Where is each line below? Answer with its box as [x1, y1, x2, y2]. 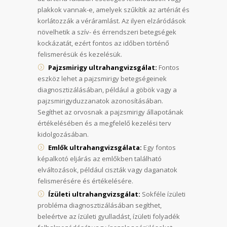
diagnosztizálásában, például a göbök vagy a [37, 85, 177, 95]
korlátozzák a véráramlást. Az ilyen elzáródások [37, 16, 186, 26]
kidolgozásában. [37, 130, 89, 139]
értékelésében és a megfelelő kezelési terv [37, 119, 171, 128]
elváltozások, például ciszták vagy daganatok [37, 165, 177, 175]
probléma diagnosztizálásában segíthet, [37, 201, 162, 210]
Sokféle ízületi [140, 190, 185, 199]
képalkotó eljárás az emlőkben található [37, 154, 162, 164]
